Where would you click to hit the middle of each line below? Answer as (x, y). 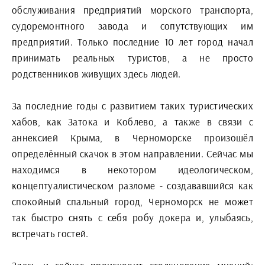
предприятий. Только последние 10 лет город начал (132, 42)
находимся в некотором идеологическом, (132, 169)
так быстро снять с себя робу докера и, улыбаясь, (132, 217)
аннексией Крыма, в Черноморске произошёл (132, 138)
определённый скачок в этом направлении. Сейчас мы (132, 153)
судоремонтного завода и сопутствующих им (132, 26)
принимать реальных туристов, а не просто (132, 58)
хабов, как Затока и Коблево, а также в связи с (132, 122)
